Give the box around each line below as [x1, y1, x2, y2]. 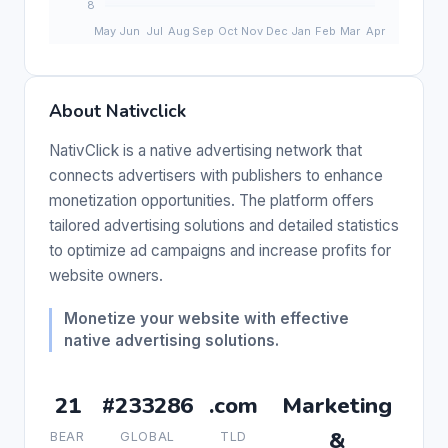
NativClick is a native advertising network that [49, 140, 362, 160]
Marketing [281, 389, 392, 421]
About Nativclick [49, 98, 186, 123]
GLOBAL [120, 428, 175, 444]
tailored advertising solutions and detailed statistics [49, 215, 399, 235]
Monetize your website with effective [64, 308, 349, 328]
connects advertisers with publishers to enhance [49, 165, 383, 185]
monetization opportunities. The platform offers [49, 190, 374, 210]
